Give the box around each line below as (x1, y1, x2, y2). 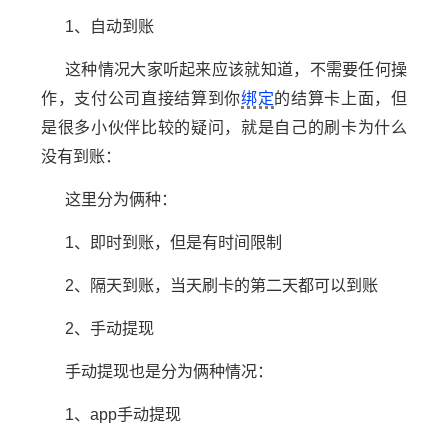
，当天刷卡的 (154, 275, 251, 294)
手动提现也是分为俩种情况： (65, 361, 274, 380)
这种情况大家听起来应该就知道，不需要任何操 (65, 59, 407, 78)
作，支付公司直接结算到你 (41, 88, 241, 107)
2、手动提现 (65, 318, 155, 337)
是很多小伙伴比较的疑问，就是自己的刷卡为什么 (41, 117, 407, 136)
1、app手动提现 (65, 404, 182, 423)
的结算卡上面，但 (274, 88, 408, 107)
